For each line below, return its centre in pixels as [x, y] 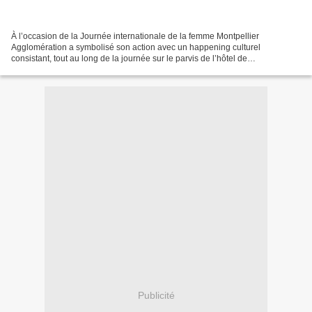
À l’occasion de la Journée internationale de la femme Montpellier [135, 37]
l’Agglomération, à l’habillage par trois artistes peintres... [117, 70]
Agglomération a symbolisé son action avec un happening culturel [136, 48]
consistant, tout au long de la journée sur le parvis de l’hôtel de [129, 59]
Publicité [156, 295]
